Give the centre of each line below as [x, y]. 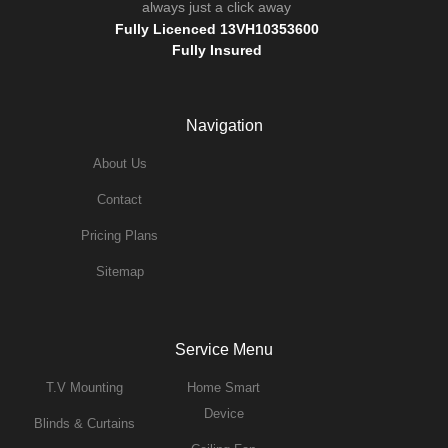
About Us [119, 163]
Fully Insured [216, 50]
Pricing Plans [119, 235]
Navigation [224, 125]
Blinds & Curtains [85, 423]
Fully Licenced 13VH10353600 [216, 29]
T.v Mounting [85, 387]
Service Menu [224, 349]
